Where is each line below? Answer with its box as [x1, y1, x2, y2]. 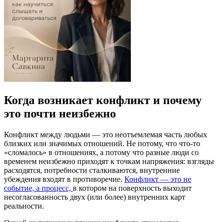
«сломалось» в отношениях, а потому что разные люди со [4, 148, 199, 157]
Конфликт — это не [124, 174, 191, 183]
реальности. [4, 201, 44, 210]
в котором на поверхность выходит [73, 183, 192, 192]
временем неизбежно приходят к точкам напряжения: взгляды [4, 157, 214, 166]
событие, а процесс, [4, 183, 73, 192]
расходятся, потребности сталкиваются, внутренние [4, 166, 180, 174]
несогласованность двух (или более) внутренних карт [4, 192, 185, 201]
